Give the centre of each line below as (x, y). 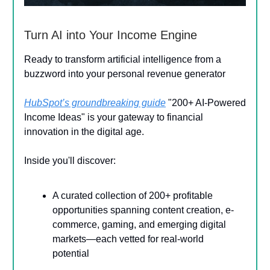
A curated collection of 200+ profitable (133, 195)
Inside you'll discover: (70, 160)
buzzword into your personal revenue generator (125, 74)
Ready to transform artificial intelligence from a (123, 59)
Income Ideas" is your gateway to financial (114, 117)
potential (71, 253)
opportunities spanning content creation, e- (143, 210)
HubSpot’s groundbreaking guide (95, 102)
